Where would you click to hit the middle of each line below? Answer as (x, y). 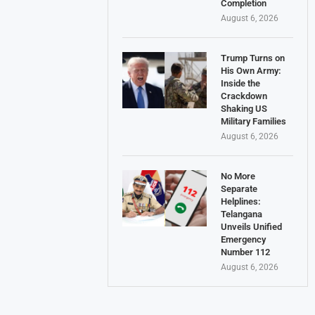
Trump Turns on (253, 58)
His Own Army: (251, 70)
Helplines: (241, 201)
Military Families (254, 121)
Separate (239, 188)
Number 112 (246, 252)
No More (238, 176)
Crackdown (244, 96)
